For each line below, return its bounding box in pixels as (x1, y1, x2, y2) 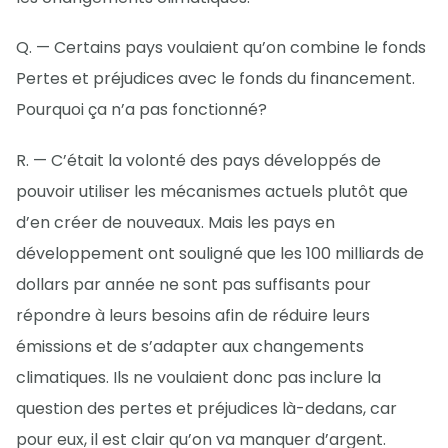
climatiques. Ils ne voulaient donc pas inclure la (16, 365, 381, 389)
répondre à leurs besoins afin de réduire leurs (16, 303, 370, 327)
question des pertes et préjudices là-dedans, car (16, 396, 397, 420)
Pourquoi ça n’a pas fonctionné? (16, 98, 267, 122)
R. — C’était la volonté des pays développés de (16, 148, 381, 172)
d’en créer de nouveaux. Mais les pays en (16, 210, 335, 234)
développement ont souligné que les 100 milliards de (16, 241, 424, 265)
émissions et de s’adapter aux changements (16, 334, 364, 358)
